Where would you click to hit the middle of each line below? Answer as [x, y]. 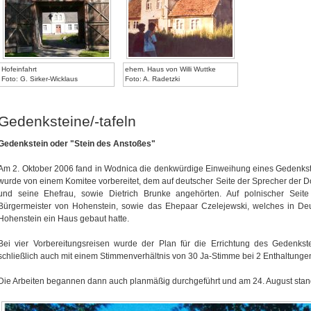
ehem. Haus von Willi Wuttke [170, 69]
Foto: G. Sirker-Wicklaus [40, 79]
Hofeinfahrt [19, 69]
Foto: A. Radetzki [152, 79]
